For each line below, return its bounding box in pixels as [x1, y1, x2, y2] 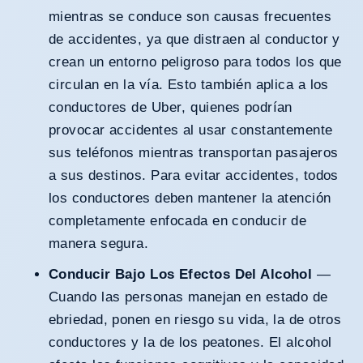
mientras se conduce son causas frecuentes [49, 9, 332, 25]
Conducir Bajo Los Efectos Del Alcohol [58, 267, 313, 283]
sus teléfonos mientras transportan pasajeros [49, 145, 339, 161]
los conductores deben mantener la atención [49, 190, 331, 207]
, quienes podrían [181, 100, 293, 116]
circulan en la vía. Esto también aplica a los [49, 77, 329, 93]
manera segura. [49, 236, 149, 252]
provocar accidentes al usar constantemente [49, 122, 333, 139]
